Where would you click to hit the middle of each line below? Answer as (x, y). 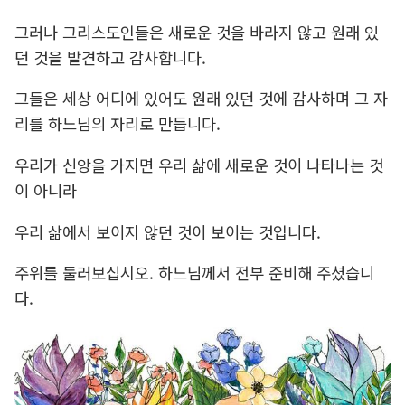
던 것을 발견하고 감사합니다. (110, 57)
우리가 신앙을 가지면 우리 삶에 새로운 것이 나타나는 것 (198, 165)
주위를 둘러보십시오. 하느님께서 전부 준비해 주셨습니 (194, 273)
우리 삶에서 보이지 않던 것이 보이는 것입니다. (167, 231)
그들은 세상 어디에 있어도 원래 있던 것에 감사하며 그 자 (201, 99)
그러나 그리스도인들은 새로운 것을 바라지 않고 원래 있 (196, 32)
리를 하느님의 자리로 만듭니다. (117, 124)
